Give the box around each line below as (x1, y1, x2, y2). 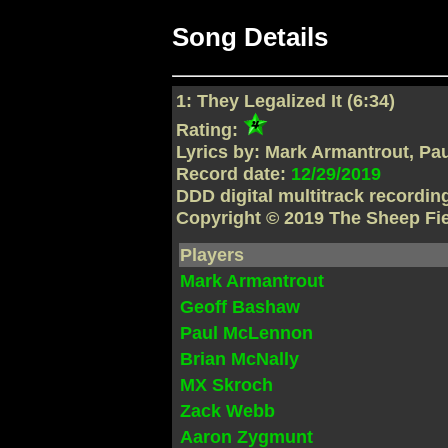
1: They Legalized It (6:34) (176, 90, 396, 111)
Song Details (172, 22, 329, 53)
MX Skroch (180, 374, 274, 395)
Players (180, 244, 245, 265)
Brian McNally (180, 348, 300, 369)
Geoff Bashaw (180, 296, 301, 317)
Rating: (176, 120, 244, 141)
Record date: (176, 164, 292, 185)
